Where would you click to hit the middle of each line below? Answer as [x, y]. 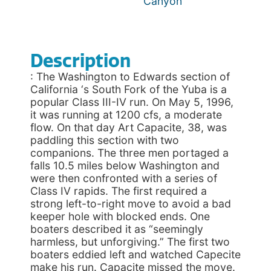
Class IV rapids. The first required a [119, 191]
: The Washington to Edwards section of [130, 77]
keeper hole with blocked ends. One [120, 216]
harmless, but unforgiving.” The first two [130, 242]
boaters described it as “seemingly [117, 229]
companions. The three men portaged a [129, 153]
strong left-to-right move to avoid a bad [131, 204]
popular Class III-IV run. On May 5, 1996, [132, 102]
